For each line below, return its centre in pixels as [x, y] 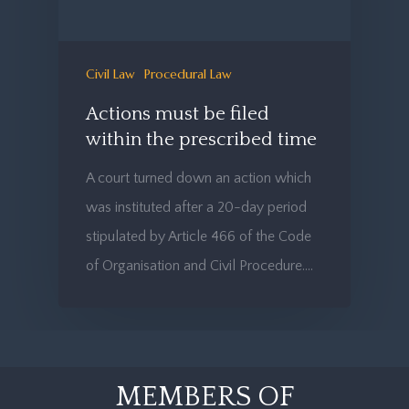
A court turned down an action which [199, 178]
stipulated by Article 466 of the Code [199, 236]
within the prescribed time [201, 139]
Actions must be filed [178, 113]
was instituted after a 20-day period [196, 207]
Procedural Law [188, 73]
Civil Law [110, 73]
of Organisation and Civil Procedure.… [199, 265]
